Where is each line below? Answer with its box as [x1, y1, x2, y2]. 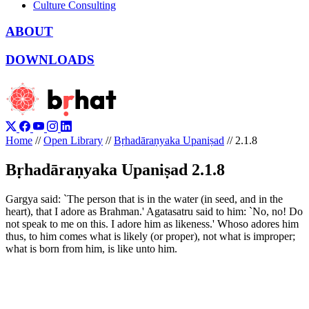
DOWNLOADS [6, 52, 94, 68]
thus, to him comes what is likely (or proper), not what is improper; [6, 230, 295, 242]
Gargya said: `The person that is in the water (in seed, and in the [6, 192, 283, 205]
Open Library [43, 134, 103, 146]
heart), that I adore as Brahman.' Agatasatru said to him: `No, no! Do [6, 205, 303, 217]
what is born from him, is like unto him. [6, 242, 177, 255]
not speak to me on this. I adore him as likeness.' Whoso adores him [6, 217, 299, 230]
